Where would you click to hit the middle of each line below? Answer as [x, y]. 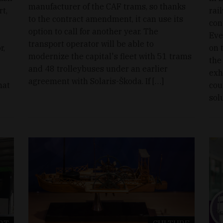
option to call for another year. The [94, 32]
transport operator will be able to [91, 44]
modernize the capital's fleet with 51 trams [110, 56]
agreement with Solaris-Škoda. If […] [96, 81]
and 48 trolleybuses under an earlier [98, 69]
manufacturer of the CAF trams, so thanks [107, 7]
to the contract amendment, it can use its [106, 19]
